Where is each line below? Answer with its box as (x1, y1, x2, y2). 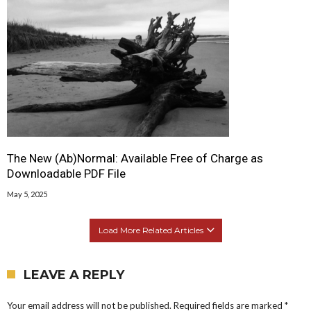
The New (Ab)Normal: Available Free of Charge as (7, 151, 263, 165)
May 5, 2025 (7, 189, 47, 199)
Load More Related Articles (98, 224, 203, 235)
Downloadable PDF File (7, 166, 126, 180)
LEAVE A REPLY (24, 267, 124, 283)
